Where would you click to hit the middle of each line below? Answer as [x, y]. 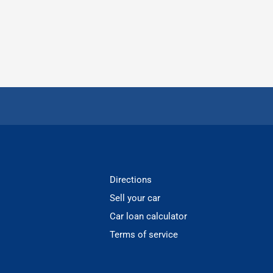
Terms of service [144, 234]
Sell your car [135, 198]
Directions [131, 179]
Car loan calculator [149, 216]
